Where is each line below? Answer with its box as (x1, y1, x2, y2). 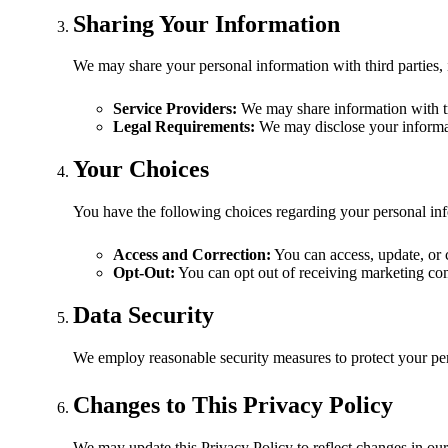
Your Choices (73, 156, 209, 183)
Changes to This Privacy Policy (73, 392, 393, 419)
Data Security (73, 302, 214, 329)
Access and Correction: (113, 246, 271, 264)
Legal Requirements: (113, 118, 255, 136)
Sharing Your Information (73, 10, 340, 37)
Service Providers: (113, 100, 237, 118)
